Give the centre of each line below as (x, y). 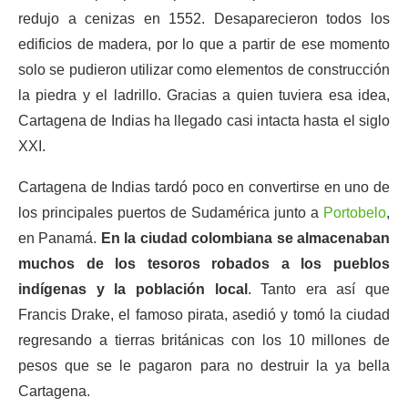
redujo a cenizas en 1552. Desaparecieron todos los (204, 19)
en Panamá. (60, 238)
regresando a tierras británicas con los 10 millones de (204, 340)
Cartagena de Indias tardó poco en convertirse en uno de (204, 187)
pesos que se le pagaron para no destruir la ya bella (204, 366)
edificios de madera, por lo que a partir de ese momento (204, 44)
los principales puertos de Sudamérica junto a (171, 213)
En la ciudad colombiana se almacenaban (245, 238)
